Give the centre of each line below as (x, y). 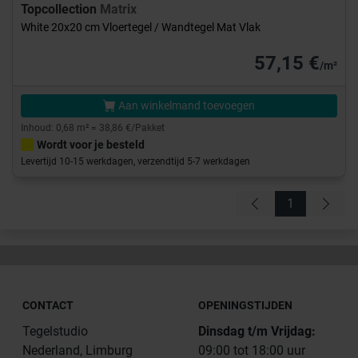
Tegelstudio (55, 332)
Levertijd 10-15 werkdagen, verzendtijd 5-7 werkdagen (135, 162)
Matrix (118, 10)
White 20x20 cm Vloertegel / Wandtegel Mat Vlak (141, 28)
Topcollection (60, 10)
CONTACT (48, 306)
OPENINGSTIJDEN (245, 306)
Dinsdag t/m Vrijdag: (257, 332)
